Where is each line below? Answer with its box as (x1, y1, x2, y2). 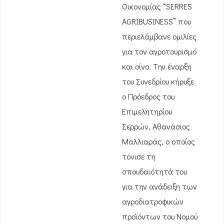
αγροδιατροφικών (122, 196, 183, 206)
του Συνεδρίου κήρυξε (122, 76, 194, 86)
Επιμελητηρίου (122, 106, 172, 116)
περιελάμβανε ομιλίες (122, 31, 196, 41)
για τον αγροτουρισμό (122, 46, 196, 56)
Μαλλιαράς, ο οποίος (122, 136, 195, 146)
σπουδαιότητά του (122, 166, 187, 176)
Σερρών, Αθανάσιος (122, 121, 190, 131)
